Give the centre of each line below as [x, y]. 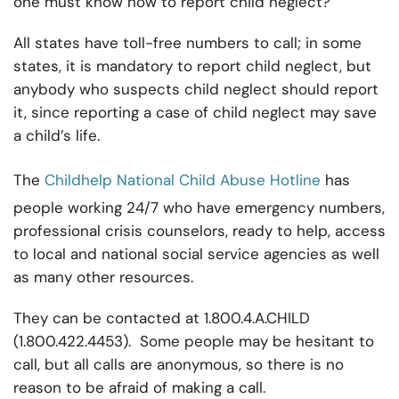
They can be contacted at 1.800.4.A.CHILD [162, 318]
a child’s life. [57, 136]
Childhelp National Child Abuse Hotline [183, 180]
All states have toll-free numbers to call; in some [187, 43]
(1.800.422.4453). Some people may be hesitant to [194, 342]
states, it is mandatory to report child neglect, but [192, 66]
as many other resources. [103, 277]
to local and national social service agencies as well [196, 254]
